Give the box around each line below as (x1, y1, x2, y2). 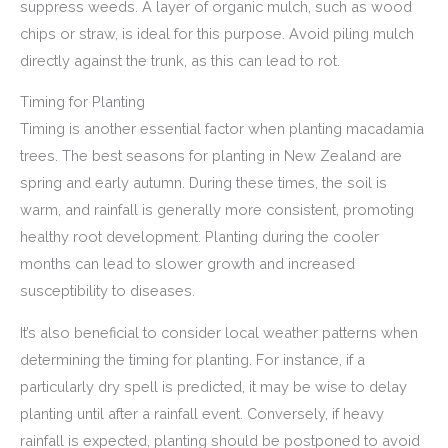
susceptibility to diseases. (20, 282, 195, 300)
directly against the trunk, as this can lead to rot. (20, 51, 340, 69)
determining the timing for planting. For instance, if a (20, 351, 365, 368)
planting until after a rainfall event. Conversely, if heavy (20, 405, 384, 422)
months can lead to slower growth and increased (20, 255, 355, 273)
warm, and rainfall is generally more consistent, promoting (20, 201, 414, 219)
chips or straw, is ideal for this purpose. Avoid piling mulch (20, 24, 414, 42)
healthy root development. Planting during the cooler (20, 228, 379, 246)
